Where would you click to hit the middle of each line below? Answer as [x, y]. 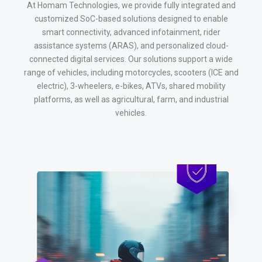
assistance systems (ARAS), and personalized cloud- [131, 46]
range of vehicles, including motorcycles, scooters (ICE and [131, 73]
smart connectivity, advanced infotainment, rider [131, 32]
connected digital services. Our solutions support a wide [131, 59]
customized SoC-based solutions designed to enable [131, 19]
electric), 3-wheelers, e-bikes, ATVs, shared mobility [131, 86]
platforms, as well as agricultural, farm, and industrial [131, 99]
